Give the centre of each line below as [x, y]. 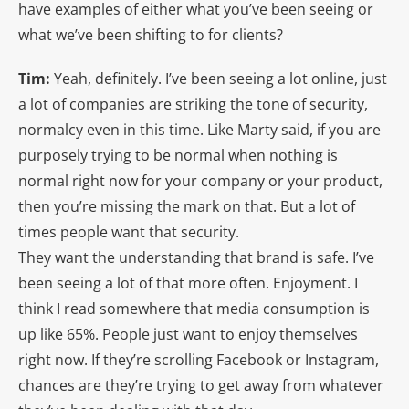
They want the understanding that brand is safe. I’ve [196, 257]
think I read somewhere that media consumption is [194, 308]
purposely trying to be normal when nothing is [178, 155]
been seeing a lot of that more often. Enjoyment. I [188, 283]
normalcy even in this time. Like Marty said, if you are [199, 129]
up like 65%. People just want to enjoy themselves [188, 334]
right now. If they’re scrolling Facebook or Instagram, [199, 359]
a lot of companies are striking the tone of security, [193, 104]
